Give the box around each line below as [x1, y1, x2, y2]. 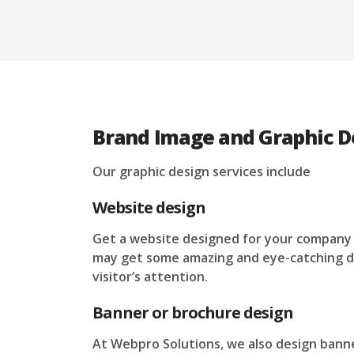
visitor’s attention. [92, 268, 208, 285]
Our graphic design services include [92, 163, 311, 180]
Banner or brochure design [92, 302, 293, 323]
